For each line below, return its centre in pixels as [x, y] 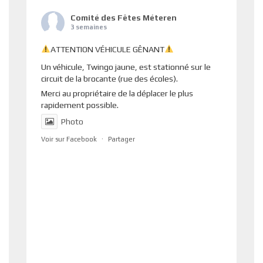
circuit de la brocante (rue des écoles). [109, 78]
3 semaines [89, 27]
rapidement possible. [80, 105]
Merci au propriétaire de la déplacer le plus [117, 93]
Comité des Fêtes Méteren [124, 17]
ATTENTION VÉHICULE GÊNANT [107, 49]
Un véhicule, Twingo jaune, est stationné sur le [126, 67]
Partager [122, 139]
